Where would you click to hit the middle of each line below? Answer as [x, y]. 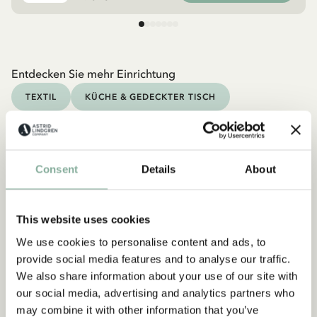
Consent [57, 169]
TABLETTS [162, 125]
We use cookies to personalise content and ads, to [141, 242]
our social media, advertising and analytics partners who [155, 293]
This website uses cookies [83, 219]
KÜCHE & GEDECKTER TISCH [150, 97]
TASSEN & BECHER [68, 125]
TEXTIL [41, 97]
